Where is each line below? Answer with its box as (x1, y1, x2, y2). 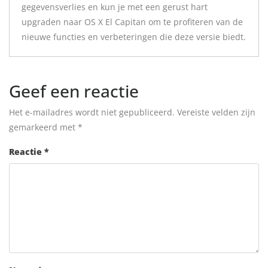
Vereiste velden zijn (177, 106, 255, 118)
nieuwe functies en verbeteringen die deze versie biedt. (22, 31, 246, 42)
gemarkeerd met (9, 121, 78, 133)
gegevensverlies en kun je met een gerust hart (22, 1, 208, 13)
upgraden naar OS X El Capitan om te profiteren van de (22, 16, 243, 28)
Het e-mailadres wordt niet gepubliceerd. (9, 106, 175, 118)
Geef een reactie (9, 80, 139, 102)
